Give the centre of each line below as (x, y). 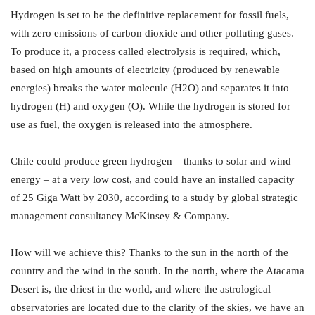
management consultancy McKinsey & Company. (120, 216)
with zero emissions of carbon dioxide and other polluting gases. (152, 33)
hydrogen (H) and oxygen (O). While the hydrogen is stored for (150, 107)
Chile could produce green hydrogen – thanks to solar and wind (151, 161)
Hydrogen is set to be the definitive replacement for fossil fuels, (150, 15)
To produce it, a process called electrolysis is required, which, (146, 52)
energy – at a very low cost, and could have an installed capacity (153, 180)
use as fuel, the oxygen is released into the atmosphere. (131, 125)
